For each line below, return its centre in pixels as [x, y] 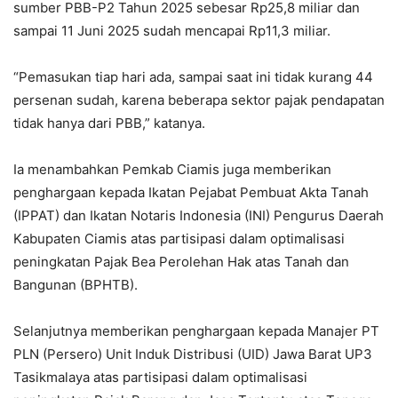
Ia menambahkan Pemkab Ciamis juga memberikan [172, 169]
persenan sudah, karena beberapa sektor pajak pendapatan [199, 99]
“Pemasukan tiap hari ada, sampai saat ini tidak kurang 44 [193, 76]
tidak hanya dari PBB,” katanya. [109, 123]
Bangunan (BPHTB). [76, 284]
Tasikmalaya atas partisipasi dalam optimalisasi [160, 377]
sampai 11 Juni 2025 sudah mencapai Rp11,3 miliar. [172, 30]
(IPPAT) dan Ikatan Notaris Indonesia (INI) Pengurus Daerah [199, 215]
